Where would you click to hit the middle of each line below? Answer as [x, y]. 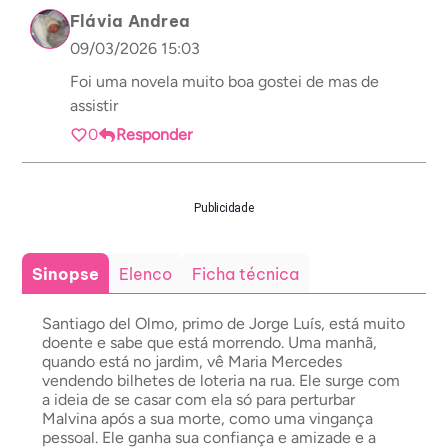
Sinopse [65, 274]
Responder [154, 134]
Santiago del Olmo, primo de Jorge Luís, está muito [223, 323]
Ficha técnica [245, 274]
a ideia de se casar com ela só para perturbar [198, 399]
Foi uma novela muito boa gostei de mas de [164, 81]
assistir [94, 105]
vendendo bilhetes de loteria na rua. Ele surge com [221, 380]
